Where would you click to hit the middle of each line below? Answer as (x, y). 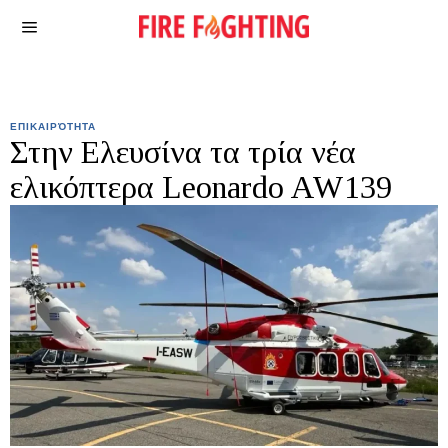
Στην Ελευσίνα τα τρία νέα (183, 152)
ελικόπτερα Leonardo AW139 (201, 187)
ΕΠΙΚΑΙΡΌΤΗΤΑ (53, 126)
